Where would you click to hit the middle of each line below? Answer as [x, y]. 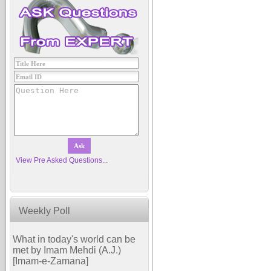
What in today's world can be [74, 239]
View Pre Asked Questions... [62, 160]
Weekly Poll [44, 211]
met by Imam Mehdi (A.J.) [67, 250]
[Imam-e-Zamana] [51, 261]
